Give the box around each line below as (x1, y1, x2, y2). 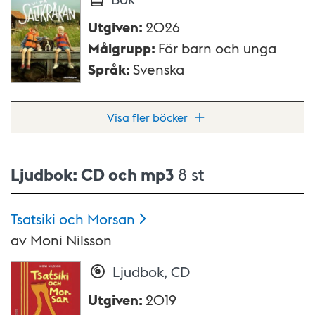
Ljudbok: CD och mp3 (11, 162, 174, 185)
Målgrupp (88, 39, 151, 58)
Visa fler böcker (107, 109, 188, 124)
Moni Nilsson (30, 230, 112, 249)
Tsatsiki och (11, 209, 84, 228)
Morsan (87, 209, 135, 228)
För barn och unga (158, 39, 276, 58)
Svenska (133, 60, 184, 79)
